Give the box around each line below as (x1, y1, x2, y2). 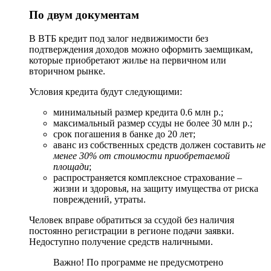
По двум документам (29, 8, 139, 22)
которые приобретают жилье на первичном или (29, 54, 226, 65)
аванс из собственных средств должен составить (53, 139, 256, 150)
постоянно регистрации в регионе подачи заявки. (29, 225, 234, 236)
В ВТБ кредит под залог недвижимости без (29, 33, 208, 44)
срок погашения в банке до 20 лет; (53, 128, 195, 139)
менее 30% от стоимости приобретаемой (53, 150, 230, 161)
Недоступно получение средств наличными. (29, 236, 213, 247)
